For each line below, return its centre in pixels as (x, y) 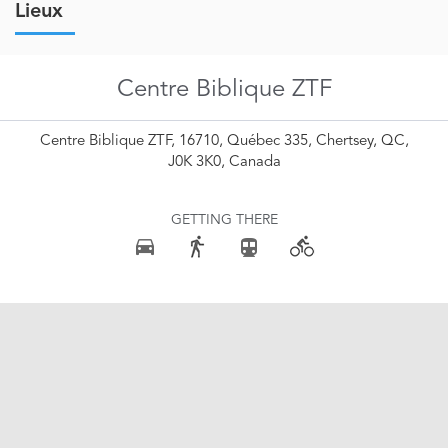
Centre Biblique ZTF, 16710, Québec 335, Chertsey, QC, (224, 142)
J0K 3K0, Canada (224, 163)
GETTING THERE (224, 220)
